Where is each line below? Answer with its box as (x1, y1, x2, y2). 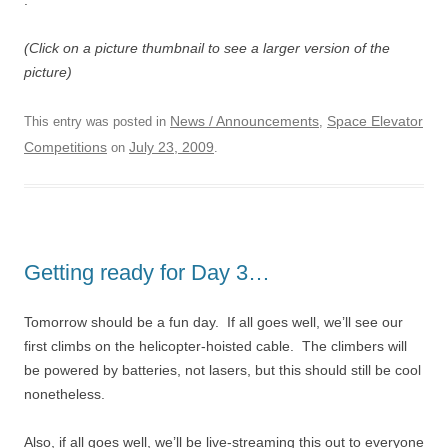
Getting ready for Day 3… (24, 260, 270, 285)
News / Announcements (170, 113, 319, 129)
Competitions (24, 139, 107, 155)
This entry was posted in (24, 114, 170, 129)
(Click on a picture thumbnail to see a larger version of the (24, 40, 390, 56)
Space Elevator (327, 113, 423, 129)
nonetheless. (24, 386, 105, 402)
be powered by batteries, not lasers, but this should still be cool (24, 362, 421, 378)
